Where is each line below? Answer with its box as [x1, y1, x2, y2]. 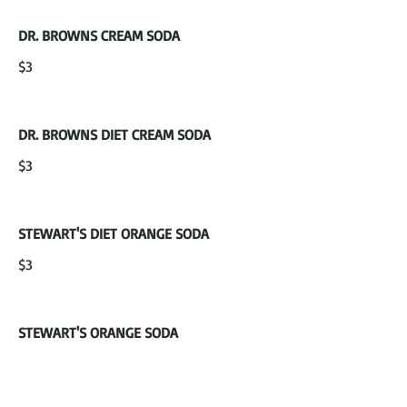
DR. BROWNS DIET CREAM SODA [18, 125, 211, 144]
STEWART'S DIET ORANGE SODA [18, 224, 209, 243]
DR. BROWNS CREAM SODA [18, 26, 180, 45]
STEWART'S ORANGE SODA [18, 323, 178, 342]
